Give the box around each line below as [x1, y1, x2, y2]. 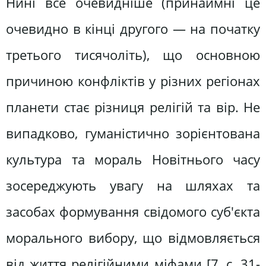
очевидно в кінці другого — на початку [6, 20, 260, 39]
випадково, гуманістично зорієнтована [6, 124, 260, 143]
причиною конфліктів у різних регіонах [6, 72, 260, 91]
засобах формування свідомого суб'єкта [6, 202, 260, 221]
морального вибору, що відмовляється [6, 229, 260, 248]
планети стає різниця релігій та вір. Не [6, 98, 260, 117]
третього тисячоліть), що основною [6, 46, 260, 65]
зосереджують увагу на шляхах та [6, 176, 260, 195]
